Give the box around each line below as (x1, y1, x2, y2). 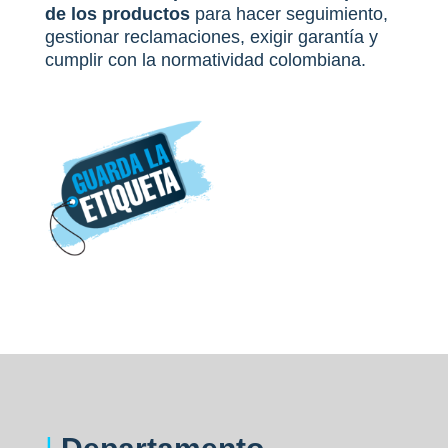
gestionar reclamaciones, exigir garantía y (44, 27, 378, 48)
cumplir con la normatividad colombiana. (44, 50, 366, 71)
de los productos (44, 4, 190, 25)
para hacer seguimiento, (189, 4, 388, 25)
